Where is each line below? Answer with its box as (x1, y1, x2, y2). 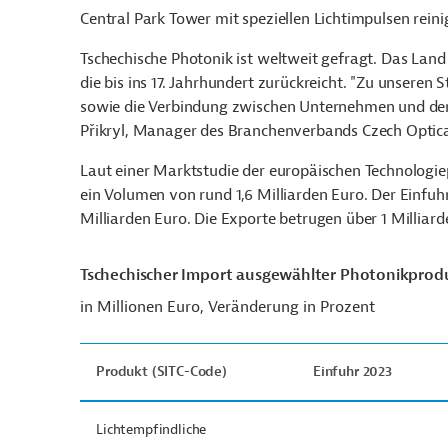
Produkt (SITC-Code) (96, 363, 227, 380)
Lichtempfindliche (96, 421, 207, 438)
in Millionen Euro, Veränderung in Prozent (80, 297, 375, 317)
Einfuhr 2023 (312, 363, 392, 380)
